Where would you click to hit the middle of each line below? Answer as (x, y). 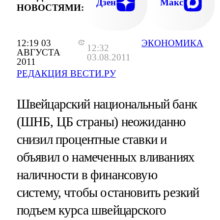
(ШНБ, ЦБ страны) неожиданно (101, 122)
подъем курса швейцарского (91, 210)
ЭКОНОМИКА (173, 43)
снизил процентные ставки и (92, 140)
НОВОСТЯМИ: (50, 7)
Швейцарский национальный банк (107, 104)
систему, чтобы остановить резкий (108, 193)
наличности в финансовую (87, 175)
